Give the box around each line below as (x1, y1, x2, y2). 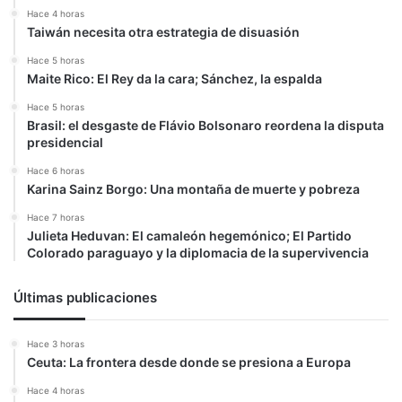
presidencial (27, 135, 103, 150)
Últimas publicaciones (13, 289, 157, 306)
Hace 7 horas (27, 212, 84, 223)
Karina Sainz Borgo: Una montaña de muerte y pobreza (27, 181, 360, 197)
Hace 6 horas (27, 165, 84, 176)
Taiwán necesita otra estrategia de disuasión (27, 24, 300, 39)
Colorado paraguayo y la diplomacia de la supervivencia (27, 245, 369, 260)
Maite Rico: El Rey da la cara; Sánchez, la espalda (27, 71, 322, 86)
